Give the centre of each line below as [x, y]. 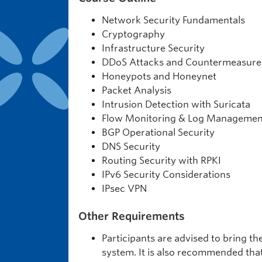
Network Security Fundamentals [173, 20]
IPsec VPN [124, 189]
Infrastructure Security [153, 48]
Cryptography [133, 34]
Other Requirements [132, 216]
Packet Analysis [137, 90]
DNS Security [131, 146]
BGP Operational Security [158, 132]
